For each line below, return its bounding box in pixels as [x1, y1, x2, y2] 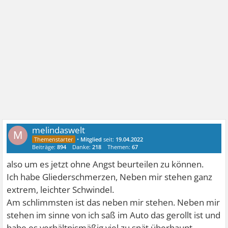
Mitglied [80, 135, 102, 143]
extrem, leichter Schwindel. [7, 183, 115, 195]
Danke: [72, 142, 93, 151]
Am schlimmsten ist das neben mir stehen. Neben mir [7, 196, 220, 208]
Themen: [107, 142, 132, 151]
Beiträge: [32, 142, 58, 151]
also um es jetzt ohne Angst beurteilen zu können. [7, 158, 204, 170]
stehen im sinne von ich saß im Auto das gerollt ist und [7, 209, 221, 221]
